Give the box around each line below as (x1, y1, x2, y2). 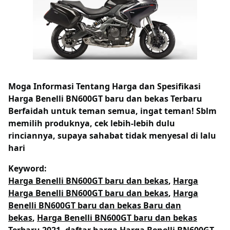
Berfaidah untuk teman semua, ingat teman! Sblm (8, 105, 217, 117)
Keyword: (8, 162, 47, 174)
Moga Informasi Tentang (8, 80, 112, 92)
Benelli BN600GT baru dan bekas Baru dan (8, 199, 181, 211)
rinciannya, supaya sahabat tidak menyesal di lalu (8, 129, 216, 141)
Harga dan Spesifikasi (112, 80, 201, 92)
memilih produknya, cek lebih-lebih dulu (8, 117, 175, 129)
